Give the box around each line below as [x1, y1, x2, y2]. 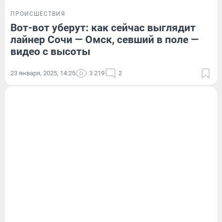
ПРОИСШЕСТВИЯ [10, 10, 65, 18]
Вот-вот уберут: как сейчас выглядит [10, 22, 196, 34]
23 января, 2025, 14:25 [10, 69, 75, 77]
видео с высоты [10, 46, 90, 58]
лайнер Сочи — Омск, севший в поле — [10, 34, 199, 46]
